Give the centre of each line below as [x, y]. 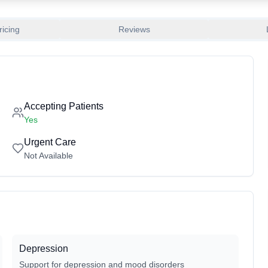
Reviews [134, 29]
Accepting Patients [64, 106]
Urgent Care [50, 142]
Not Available [48, 156]
